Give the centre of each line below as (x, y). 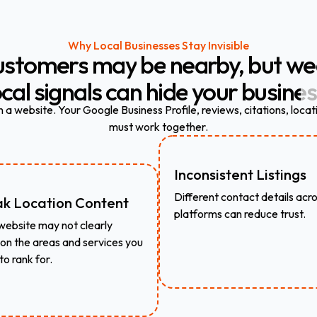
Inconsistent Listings (240, 174)
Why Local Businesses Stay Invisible (158, 45)
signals (68, 91)
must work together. (158, 127)
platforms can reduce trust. (240, 214)
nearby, (207, 64)
